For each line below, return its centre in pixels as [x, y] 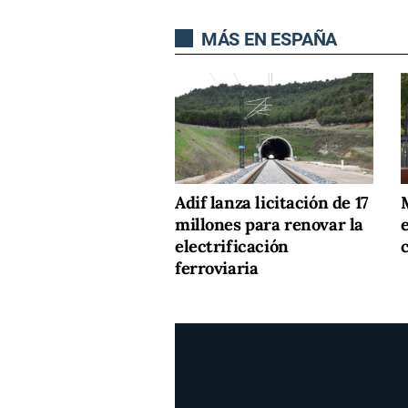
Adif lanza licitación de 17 [272, 203]
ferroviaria [217, 269]
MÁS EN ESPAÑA [267, 39]
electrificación [232, 247]
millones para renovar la [269, 225]
